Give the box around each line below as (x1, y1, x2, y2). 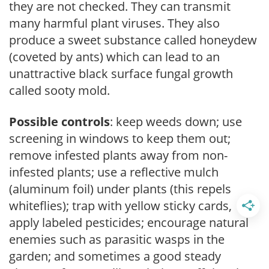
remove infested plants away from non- (9, 147, 228, 163)
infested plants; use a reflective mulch (9, 163, 219, 180)
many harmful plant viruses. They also (9, 14, 220, 31)
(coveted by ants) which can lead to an (9, 48, 220, 65)
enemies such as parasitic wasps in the (9, 231, 225, 247)
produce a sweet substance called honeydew (9, 31, 257, 48)
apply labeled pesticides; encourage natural (9, 214, 249, 231)
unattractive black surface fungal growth (9, 65, 233, 82)
